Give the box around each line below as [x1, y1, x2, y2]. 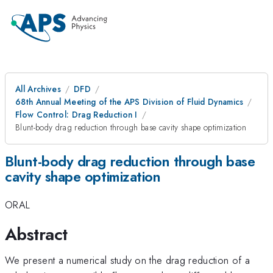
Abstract [5, 221, 68, 247]
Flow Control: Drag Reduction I [15, 108, 138, 121]
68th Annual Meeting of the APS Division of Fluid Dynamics [15, 96, 244, 108]
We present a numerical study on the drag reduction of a [5, 252, 250, 268]
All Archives [15, 83, 61, 95]
